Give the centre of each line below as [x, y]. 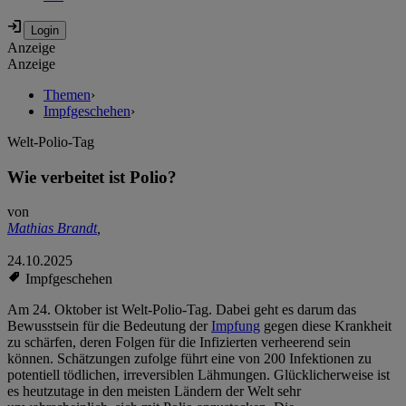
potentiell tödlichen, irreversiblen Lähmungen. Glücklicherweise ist [198, 375]
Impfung [236, 326]
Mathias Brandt [52, 228]
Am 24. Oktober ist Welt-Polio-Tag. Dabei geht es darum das [182, 310]
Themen [67, 95]
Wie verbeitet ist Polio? [92, 177]
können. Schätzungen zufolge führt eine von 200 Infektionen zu [189, 359]
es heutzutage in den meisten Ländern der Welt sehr [154, 391]
